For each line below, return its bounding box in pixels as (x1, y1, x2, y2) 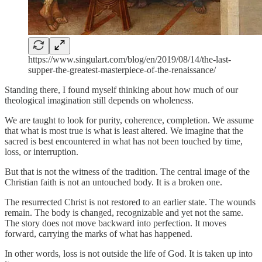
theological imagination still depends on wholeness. (5, 95, 194, 105)
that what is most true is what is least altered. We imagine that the (5, 125, 243, 136)
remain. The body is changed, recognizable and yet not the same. (5, 207, 243, 218)
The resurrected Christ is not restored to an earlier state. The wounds (5, 196, 256, 207)
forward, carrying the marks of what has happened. (5, 228, 192, 239)
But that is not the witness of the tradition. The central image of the (5, 166, 250, 177)
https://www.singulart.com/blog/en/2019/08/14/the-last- (28, 54, 231, 64)
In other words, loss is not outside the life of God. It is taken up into (5, 248, 253, 258)
